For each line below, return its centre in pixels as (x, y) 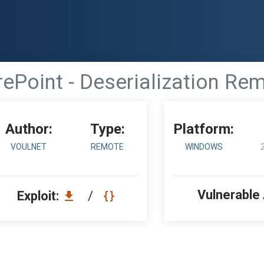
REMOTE (108, 147)
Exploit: (39, 196)
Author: (29, 129)
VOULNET (29, 147)
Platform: (204, 129)
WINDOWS (204, 147)
